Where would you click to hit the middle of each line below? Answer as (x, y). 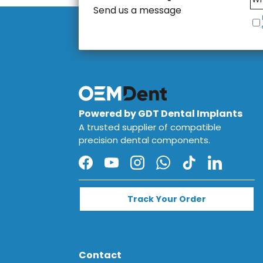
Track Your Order (167, 199)
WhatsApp (187, 168)
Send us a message (138, 10)
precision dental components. (145, 140)
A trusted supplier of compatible (150, 127)
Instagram (161, 168)
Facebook (108, 168)
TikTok (203, 168)
